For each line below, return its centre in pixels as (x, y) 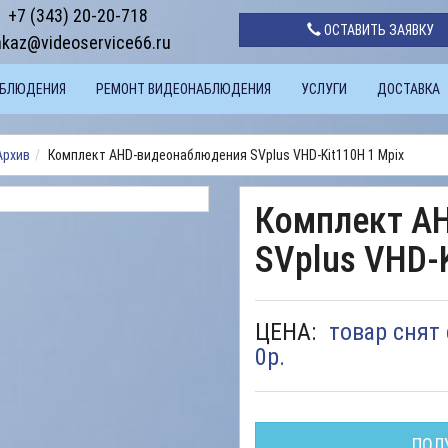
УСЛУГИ (324, 89)
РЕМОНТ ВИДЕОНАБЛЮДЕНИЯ (183, 89)
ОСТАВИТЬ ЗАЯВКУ (377, 29)
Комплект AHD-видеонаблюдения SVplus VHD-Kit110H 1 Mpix (225, 155)
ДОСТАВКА (408, 89)
